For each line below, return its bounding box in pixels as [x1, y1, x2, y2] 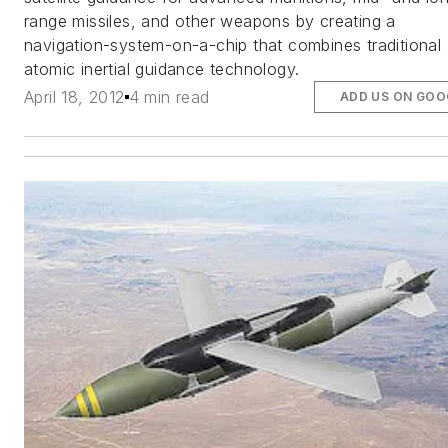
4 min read [128, 86, 210, 107]
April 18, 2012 [24, 86, 125, 107]
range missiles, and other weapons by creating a [24, 10, 396, 31]
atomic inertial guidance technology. [24, 58, 300, 79]
